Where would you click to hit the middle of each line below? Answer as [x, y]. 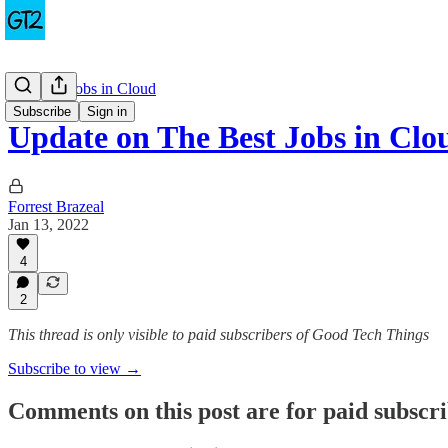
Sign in [107, 111]
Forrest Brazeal [56, 206]
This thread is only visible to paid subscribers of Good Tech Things [218, 334]
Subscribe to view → [74, 368]
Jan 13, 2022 [48, 224]
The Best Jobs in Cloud [82, 88]
